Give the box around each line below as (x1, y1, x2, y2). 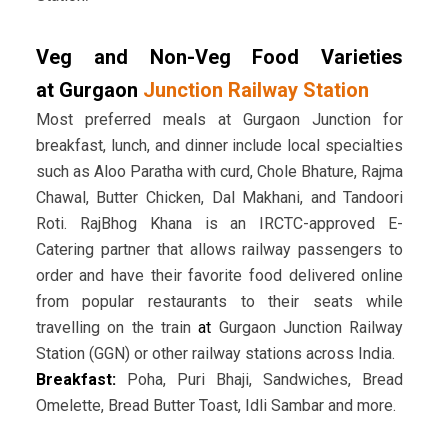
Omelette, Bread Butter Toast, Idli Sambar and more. (35, 396, 396, 416)
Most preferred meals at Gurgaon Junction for (35, 110, 404, 130)
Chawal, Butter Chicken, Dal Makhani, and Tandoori (35, 188, 404, 208)
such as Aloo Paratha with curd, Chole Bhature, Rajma (35, 162, 404, 182)
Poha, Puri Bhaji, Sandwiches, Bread (126, 370, 404, 390)
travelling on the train (35, 318, 199, 338)
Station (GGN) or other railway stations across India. (35, 344, 395, 364)
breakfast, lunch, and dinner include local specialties (35, 136, 404, 156)
